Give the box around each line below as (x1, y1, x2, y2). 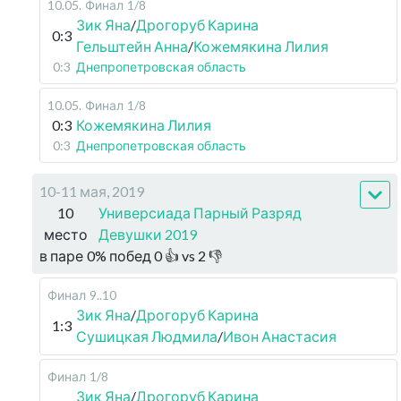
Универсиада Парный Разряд (98, 204, 303, 221)
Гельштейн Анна (76, 38, 188, 55)
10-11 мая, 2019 (39, 183, 144, 200)
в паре (39, 247, 83, 264)
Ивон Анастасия (223, 328, 337, 345)
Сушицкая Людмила (76, 328, 218, 345)
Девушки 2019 (98, 226, 198, 243)
